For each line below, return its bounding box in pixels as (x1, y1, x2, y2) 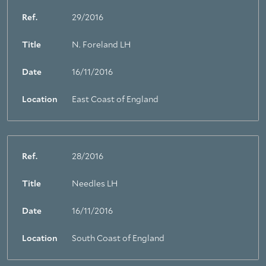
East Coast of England (72, 96, 159, 104)
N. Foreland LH (72, 41, 131, 49)
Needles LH (72, 180, 118, 188)
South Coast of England (72, 235, 164, 243)
